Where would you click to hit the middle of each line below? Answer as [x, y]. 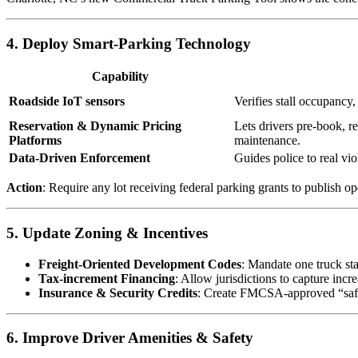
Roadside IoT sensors [67, 101]
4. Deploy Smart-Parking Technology [129, 43]
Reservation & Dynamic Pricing [95, 126]
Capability [120, 77]
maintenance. [267, 141]
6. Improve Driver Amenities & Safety [130, 338]
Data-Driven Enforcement [80, 158]
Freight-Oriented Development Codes [140, 264]
